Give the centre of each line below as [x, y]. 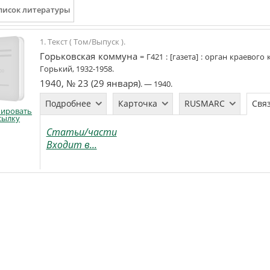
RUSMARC [204, 103]
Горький [56, 69]
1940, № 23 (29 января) [90, 83]
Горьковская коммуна [88, 56]
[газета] [184, 57]
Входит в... [71, 145]
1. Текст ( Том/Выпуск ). [82, 42]
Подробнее [68, 103]
